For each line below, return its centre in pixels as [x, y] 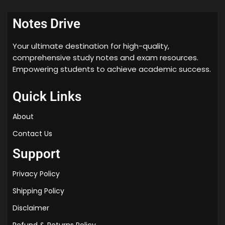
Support [36, 153]
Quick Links [47, 96]
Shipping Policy [38, 191]
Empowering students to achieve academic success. [112, 69]
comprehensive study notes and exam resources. [105, 57]
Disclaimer [31, 208]
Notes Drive [46, 23]
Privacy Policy [36, 174]
